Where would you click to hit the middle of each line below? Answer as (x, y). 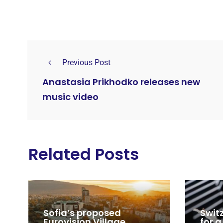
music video (70, 97)
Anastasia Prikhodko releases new (121, 82)
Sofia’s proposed (82, 213)
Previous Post (86, 62)
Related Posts (84, 154)
